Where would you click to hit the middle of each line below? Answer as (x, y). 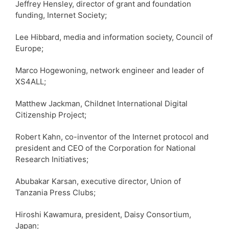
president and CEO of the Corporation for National (106, 148)
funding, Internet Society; (61, 15)
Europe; (29, 48)
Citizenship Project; (51, 114)
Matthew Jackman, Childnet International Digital (101, 103)
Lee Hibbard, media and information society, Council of (114, 37)
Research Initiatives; (52, 159)
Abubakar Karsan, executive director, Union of (98, 181)
